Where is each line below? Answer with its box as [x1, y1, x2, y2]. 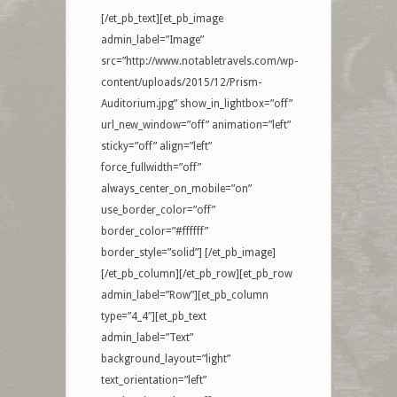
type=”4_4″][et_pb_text [101, 310, 206, 323]
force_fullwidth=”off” [101, 161, 201, 175]
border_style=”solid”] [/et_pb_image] [101, 246, 276, 260]
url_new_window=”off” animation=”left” [101, 119, 291, 132]
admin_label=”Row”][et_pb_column [101, 289, 269, 302]
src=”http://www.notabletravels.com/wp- [101, 55, 298, 68]
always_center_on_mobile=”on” [101, 183, 252, 196]
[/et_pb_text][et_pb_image [101, 12, 223, 26]
